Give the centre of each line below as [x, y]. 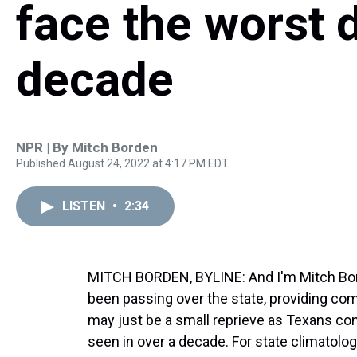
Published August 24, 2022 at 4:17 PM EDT [122, 163]
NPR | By [44, 147]
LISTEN [85, 206]
